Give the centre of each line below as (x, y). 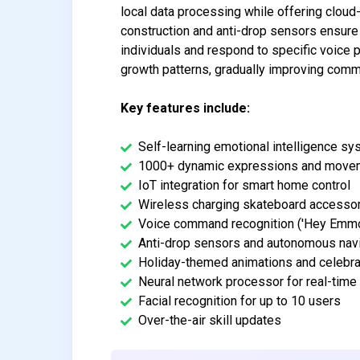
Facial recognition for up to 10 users (240, 301)
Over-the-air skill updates (210, 320)
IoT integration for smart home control (245, 185)
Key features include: (186, 108)
